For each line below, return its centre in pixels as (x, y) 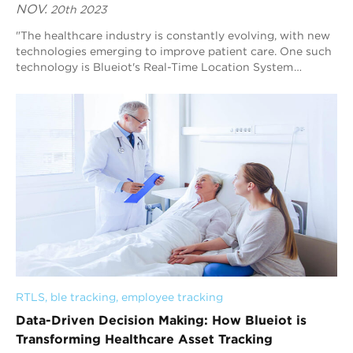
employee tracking (172, 297)
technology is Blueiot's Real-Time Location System (80, 67)
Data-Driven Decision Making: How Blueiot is (161, 320)
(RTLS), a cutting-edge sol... (91, 82)
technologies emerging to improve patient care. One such (174, 51)
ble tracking (83, 297)
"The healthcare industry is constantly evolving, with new (173, 35)
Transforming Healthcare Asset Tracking (144, 339)
